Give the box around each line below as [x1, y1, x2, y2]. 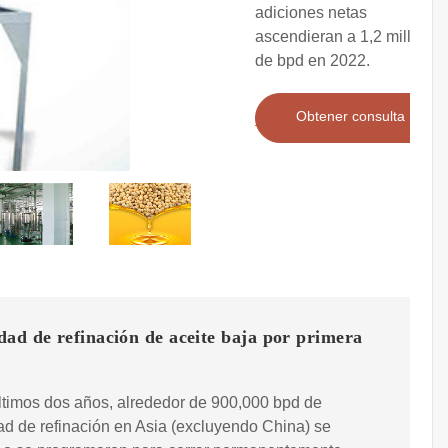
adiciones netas [255, 4, 367, 22]
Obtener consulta [296, 108, 405, 125]
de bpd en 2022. [255, 52, 370, 70]
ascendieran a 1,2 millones [255, 28, 446, 46]
